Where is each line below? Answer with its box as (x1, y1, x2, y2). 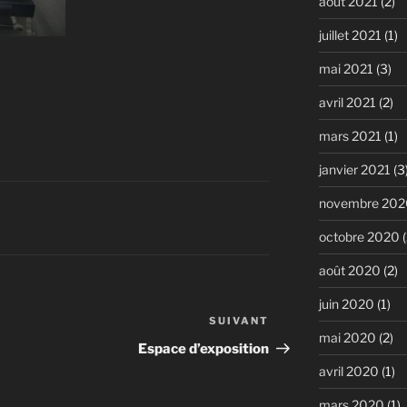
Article (268, 314, 317, 333)
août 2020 (318, 262, 381, 278)
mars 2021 (318, 127, 382, 144)
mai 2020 (318, 329, 376, 345)
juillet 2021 (318, 26, 382, 43)
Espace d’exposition (138, 341, 270, 358)
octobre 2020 (318, 228, 400, 244)
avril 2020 (318, 362, 379, 379)
